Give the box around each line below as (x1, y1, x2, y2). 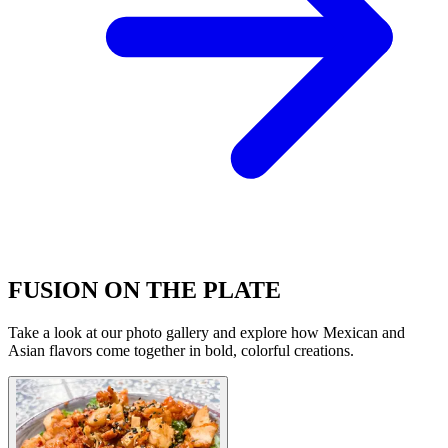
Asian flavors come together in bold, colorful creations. (8, 341, 354, 359)
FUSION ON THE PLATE (8, 276, 281, 303)
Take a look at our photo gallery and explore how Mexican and (8, 323, 405, 341)
